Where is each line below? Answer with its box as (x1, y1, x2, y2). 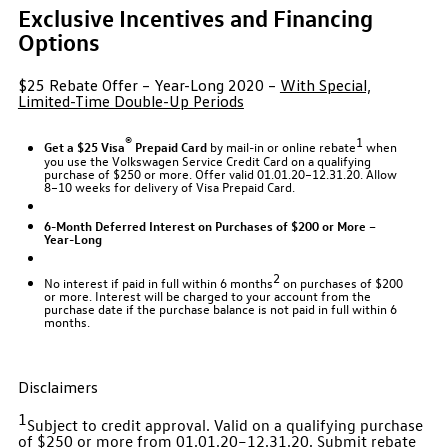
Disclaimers (17, 376, 98, 397)
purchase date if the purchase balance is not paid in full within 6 (44, 300, 398, 318)
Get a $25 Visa (44, 138, 126, 156)
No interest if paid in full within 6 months (44, 274, 274, 292)
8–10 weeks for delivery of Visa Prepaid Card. (44, 177, 296, 195)
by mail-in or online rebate (207, 138, 357, 156)
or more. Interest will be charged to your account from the (44, 287, 372, 305)
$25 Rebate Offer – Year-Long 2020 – (17, 74, 280, 95)
